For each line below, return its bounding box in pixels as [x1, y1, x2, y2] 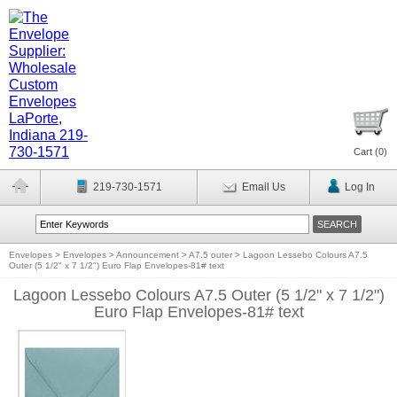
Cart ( [354, 146, 378, 157]
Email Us [241, 181, 285, 193]
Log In [344, 181, 375, 193]
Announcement [116, 250, 179, 260]
